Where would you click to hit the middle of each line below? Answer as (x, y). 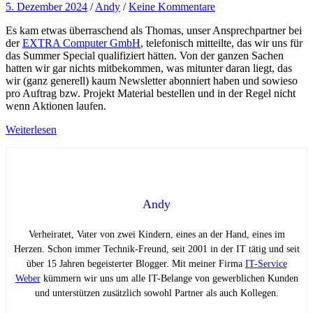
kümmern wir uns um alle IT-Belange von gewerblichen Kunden (169, 278)
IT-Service (266, 263)
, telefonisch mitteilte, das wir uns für (221, 43)
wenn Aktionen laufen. (56, 105)
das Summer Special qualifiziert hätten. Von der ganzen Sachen (145, 55)
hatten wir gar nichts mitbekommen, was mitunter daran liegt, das (149, 68)
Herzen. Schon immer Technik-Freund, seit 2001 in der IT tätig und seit (156, 249)
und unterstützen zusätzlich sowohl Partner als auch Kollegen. (156, 293)
